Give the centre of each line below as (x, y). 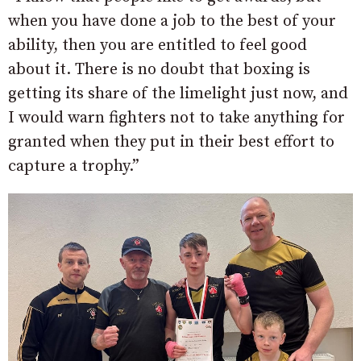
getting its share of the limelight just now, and (178, 94)
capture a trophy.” (74, 167)
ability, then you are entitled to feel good (158, 46)
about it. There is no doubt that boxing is (159, 70)
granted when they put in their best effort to (171, 143)
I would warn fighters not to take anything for (176, 118)
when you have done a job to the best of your (172, 22)
